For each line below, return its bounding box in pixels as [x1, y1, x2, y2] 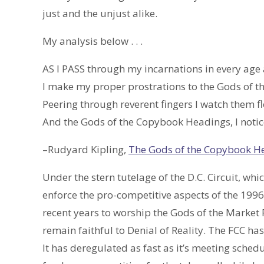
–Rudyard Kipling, [42, 143, 128, 157]
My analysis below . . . [42, 34, 143, 48]
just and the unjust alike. [42, 6, 157, 21]
